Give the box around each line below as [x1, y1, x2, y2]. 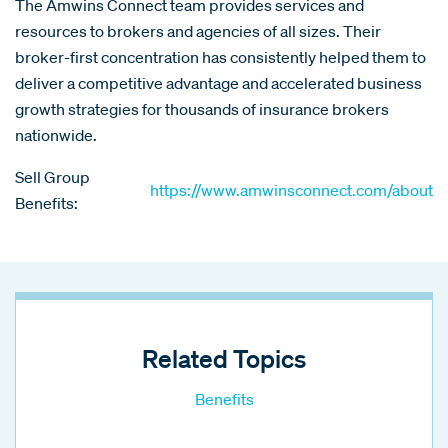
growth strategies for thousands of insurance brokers [15, 98, 389, 119]
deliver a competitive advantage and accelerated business [15, 72, 422, 93]
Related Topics [142, 342, 306, 373]
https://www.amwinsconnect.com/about [150, 179, 433, 200]
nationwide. [15, 124, 97, 145]
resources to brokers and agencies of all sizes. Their [15, 20, 381, 41]
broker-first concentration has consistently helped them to [15, 46, 426, 67]
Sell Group [15, 166, 90, 187]
